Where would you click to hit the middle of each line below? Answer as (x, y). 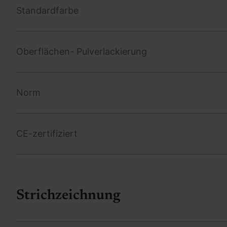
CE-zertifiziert (47, 133)
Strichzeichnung (68, 195)
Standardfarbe (47, 10)
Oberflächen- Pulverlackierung (82, 51)
